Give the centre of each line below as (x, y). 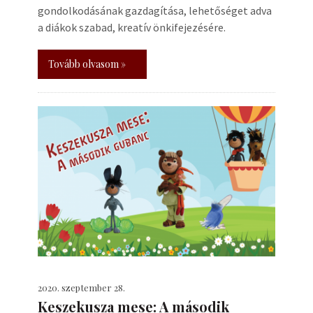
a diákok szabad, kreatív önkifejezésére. (132, 27)
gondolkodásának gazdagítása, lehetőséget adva (155, 10)
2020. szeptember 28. (81, 287)
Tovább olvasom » (87, 64)
